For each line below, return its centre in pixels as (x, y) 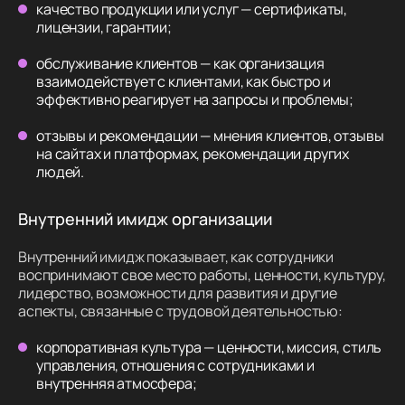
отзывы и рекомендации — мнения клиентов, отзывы (210, 136)
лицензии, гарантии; (104, 28)
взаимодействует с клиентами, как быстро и (184, 82)
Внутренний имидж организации (145, 219)
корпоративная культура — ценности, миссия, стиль (209, 348)
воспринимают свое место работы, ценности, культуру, (202, 275)
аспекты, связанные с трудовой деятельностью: (180, 311)
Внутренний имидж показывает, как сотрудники (176, 257)
